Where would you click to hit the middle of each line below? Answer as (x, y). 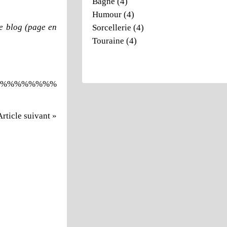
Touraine (108, 41)
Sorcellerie (112, 28)
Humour (107, 14)
